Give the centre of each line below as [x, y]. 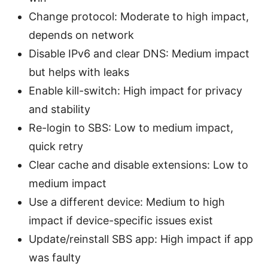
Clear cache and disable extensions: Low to [138, 165]
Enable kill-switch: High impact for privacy [135, 90]
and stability [60, 109]
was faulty [55, 257]
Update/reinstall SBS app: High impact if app [141, 239]
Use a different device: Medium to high [127, 202]
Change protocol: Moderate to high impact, [139, 16]
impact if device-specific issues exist [121, 220]
